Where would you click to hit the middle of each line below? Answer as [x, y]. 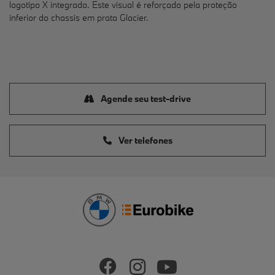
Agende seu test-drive [145, 99]
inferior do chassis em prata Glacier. [79, 17]
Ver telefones [144, 141]
